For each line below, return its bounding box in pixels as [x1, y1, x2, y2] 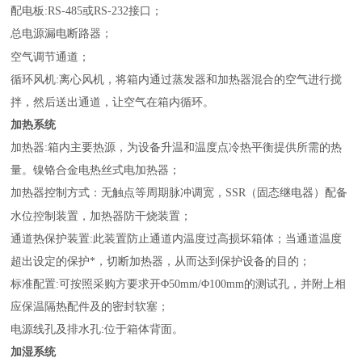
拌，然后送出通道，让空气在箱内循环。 [11, 95, 215, 108]
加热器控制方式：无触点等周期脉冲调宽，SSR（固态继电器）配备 [11, 186, 348, 199]
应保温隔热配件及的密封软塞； [11, 300, 170, 313]
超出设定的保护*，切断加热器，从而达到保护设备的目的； [11, 255, 311, 267]
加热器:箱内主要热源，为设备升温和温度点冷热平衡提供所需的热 [11, 141, 343, 154]
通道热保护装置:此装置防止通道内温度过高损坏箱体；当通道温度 [11, 232, 343, 245]
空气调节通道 [11, 50, 79, 63]
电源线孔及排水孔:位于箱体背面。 [11, 322, 184, 335]
